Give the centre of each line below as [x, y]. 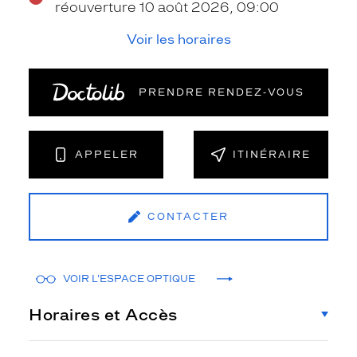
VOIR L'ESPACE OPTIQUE [129, 279]
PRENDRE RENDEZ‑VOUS [222, 92]
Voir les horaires [178, 39]
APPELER [107, 154]
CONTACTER [188, 216]
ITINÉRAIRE [271, 154]
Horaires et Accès [103, 314]
